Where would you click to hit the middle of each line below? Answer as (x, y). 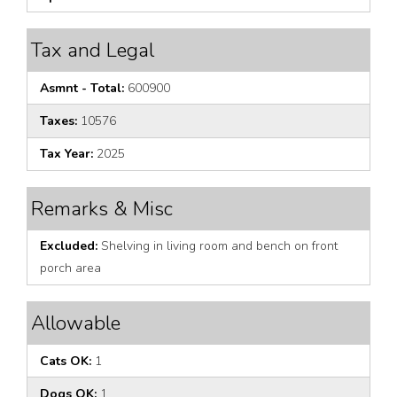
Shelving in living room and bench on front (218, 246)
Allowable (76, 323)
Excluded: (69, 246)
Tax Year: (66, 154)
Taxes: (58, 121)
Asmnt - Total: (82, 88)
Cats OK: (66, 361)
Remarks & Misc (102, 208)
